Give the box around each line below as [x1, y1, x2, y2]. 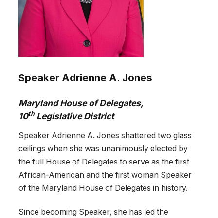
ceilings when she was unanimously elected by [18, 144, 188, 154]
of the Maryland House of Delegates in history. [18, 183, 188, 193]
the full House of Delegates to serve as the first [18, 157, 189, 167]
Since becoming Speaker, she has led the [18, 207, 168, 217]
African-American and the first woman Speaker [18, 170, 192, 180]
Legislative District [35, 110, 114, 121]
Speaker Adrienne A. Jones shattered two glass [18, 131, 192, 141]
